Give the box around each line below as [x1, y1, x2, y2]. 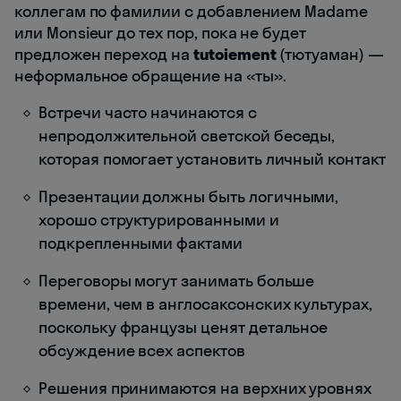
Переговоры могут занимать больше [38, 270, 315, 292]
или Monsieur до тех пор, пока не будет [14, 22, 307, 44]
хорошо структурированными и [38, 209, 279, 231]
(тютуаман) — [276, 44, 384, 65]
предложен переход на [14, 44, 193, 65]
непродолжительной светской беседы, [38, 125, 336, 147]
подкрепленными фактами [38, 233, 243, 254]
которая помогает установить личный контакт [38, 149, 386, 170]
